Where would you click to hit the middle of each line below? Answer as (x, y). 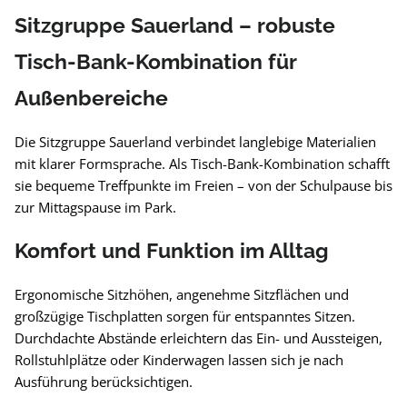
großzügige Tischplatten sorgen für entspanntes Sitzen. (185, 316)
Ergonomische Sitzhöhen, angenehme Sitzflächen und (182, 294)
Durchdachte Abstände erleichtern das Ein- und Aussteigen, (199, 338)
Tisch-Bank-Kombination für (155, 61)
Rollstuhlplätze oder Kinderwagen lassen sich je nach (179, 360)
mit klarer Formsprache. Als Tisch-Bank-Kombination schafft (202, 164)
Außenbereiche (91, 98)
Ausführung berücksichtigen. (104, 382)
